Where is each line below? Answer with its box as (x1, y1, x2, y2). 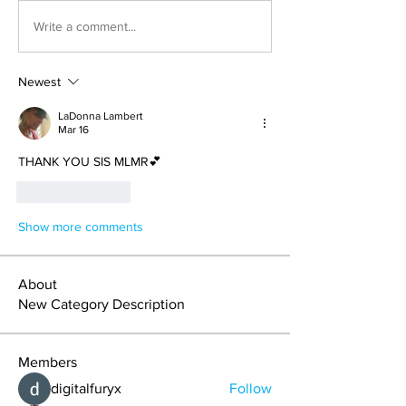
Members (18, 354, 77, 370)
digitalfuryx (51, 381, 121, 396)
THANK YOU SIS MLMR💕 (18, 154, 161, 169)
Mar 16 (58, 123, 89, 136)
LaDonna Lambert (58, 110, 143, 122)
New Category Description (18, 296, 185, 312)
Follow (229, 381, 272, 396)
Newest (18, 74, 61, 89)
